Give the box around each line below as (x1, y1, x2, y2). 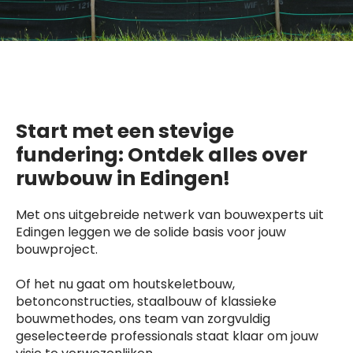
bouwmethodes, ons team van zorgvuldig (16, 310, 270, 328)
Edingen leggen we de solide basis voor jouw (16, 223, 286, 241)
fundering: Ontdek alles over (16, 141, 307, 169)
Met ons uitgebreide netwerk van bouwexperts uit (16, 206, 324, 224)
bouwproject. (16, 240, 98, 258)
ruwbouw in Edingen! (16, 165, 230, 192)
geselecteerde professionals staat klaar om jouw (16, 327, 318, 345)
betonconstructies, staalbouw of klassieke (16, 292, 277, 310)
